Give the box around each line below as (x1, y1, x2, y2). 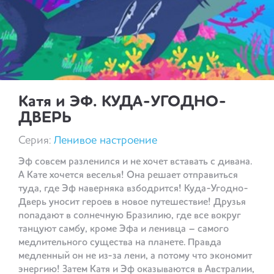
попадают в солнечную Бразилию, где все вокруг (18, 210, 241, 221)
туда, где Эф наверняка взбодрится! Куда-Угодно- (18, 183, 248, 194)
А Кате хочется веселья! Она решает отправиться (18, 170, 238, 180)
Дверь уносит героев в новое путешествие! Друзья (18, 197, 246, 207)
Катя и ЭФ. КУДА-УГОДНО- (18, 94, 227, 110)
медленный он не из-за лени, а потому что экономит (18, 251, 252, 261)
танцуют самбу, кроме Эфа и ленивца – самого (18, 224, 229, 234)
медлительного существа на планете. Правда (18, 237, 221, 248)
